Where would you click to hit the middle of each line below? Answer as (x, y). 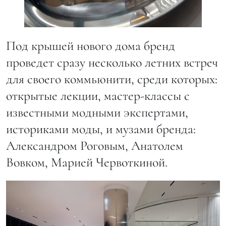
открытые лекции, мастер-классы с (98, 95)
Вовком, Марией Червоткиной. (87, 162)
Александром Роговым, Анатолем (95, 145)
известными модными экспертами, (97, 112)
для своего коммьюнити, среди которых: (112, 79)
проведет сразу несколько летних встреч (112, 62)
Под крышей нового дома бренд (91, 45)
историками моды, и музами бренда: (101, 129)
